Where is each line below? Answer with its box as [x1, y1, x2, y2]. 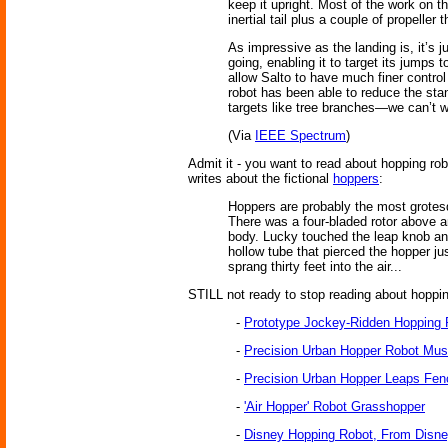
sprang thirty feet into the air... [228, 259, 402, 275]
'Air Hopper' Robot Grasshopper [244, 399, 425, 415]
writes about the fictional [188, 171, 333, 187]
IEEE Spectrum [255, 128, 346, 144]
